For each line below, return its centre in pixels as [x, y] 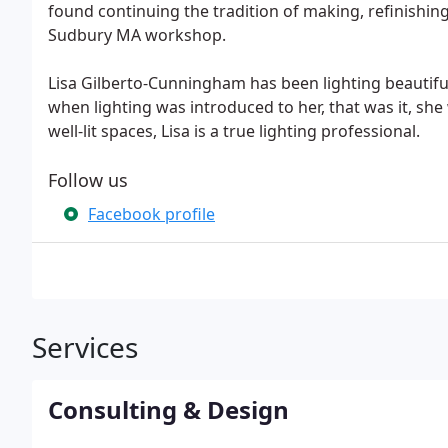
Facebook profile [151, 214]
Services [85, 347]
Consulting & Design [168, 409]
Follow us [88, 180]
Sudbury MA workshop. [137, 35]
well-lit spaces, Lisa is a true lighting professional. [234, 131]
